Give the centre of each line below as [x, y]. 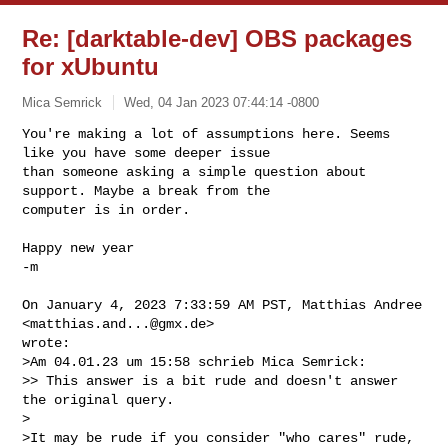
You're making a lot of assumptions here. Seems [206, 133]
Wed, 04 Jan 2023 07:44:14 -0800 [222, 102]
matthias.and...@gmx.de [118, 323]
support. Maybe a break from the [150, 190]
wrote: [46, 342]
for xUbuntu [91, 66]
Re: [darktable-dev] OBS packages [217, 38]
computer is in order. [106, 209]
